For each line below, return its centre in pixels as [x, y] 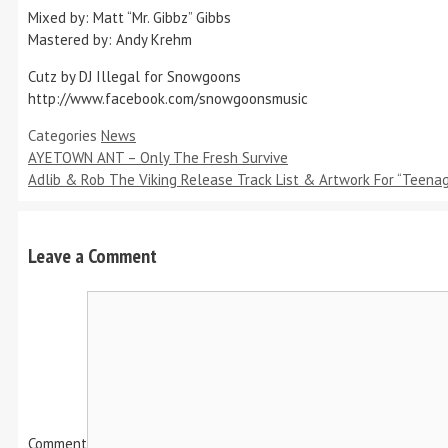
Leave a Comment [92, 256]
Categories [64, 136]
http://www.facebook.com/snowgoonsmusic [168, 99]
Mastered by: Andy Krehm [110, 40]
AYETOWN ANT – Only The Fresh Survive [158, 158]
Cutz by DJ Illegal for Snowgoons [134, 77]
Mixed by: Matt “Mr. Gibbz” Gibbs [129, 18]
